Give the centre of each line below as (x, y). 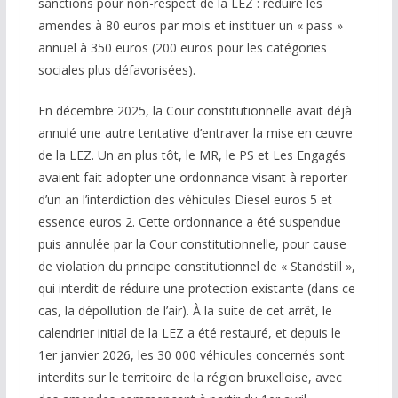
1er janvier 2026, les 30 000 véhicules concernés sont (191, 355)
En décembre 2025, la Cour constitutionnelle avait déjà (195, 111)
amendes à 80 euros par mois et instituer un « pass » (190, 25)
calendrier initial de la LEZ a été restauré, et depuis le (189, 333)
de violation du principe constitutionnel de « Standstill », (196, 266)
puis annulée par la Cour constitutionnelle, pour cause (192, 244)
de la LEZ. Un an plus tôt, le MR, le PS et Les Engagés (191, 155)
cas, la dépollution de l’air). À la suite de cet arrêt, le (185, 310)
